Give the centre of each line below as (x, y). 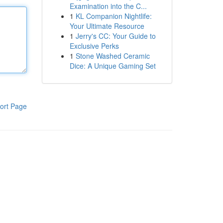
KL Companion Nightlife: (113, 16)
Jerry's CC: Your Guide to (115, 36)
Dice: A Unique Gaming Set (112, 66)
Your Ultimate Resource (107, 26)
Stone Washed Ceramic (112, 56)
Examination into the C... (108, 6)
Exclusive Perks (94, 46)
